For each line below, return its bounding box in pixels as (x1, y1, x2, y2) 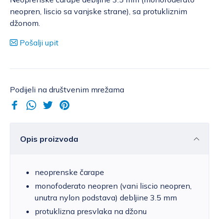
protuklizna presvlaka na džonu (35, 206, 147, 217)
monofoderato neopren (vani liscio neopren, (35, 181, 192, 191)
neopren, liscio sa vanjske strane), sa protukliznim (10, 6, 187, 17)
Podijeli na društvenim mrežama (10, 85, 124, 95)
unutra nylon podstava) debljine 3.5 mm (35, 193, 177, 203)
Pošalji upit (20, 38, 59, 48)
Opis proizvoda (20, 134, 78, 144)
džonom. (10, 18, 40, 28)
